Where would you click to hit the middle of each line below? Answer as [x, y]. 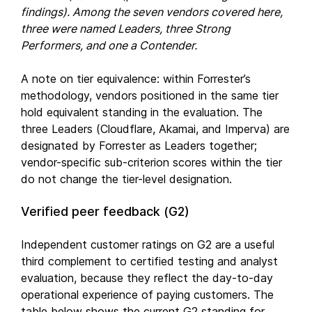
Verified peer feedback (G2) [105, 211]
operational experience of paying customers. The [147, 294]
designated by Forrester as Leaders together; [139, 145]
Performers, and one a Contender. [109, 45]
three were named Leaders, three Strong [126, 28]
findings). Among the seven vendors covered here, [152, 11]
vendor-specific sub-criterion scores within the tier [151, 162]
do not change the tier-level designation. [126, 179]
